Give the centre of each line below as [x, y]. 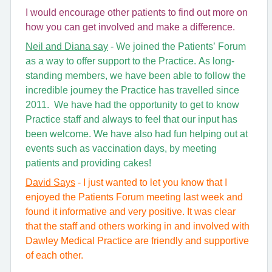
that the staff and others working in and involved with [138, 226]
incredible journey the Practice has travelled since [132, 90]
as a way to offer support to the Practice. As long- [130, 61]
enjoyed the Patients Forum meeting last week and [134, 197]
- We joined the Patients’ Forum [177, 46]
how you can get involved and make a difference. [131, 27]
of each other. [56, 255]
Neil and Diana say [67, 46]
